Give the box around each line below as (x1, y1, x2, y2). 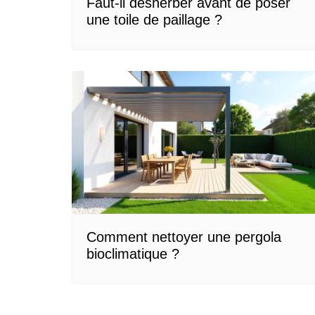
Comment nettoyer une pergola (86, 229, 281, 245)
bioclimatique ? (86, 245, 179, 262)
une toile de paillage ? (86, 12, 222, 28)
